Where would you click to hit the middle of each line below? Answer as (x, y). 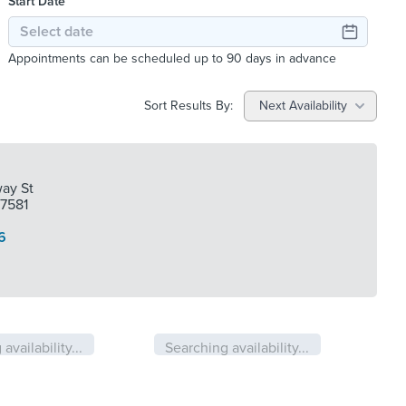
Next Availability (303, 105)
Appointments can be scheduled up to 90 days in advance (173, 58)
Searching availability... (237, 348)
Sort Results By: (190, 105)
